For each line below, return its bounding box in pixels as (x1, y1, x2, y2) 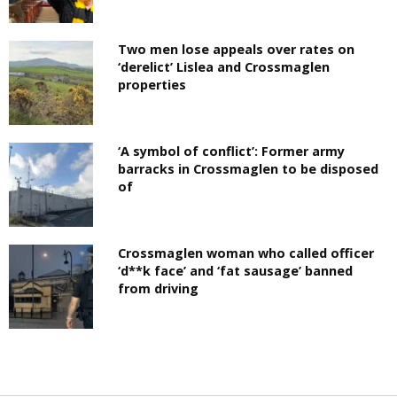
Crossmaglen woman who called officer (118, 245, 375, 262)
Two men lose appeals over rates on (118, 40, 355, 58)
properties (118, 75, 187, 93)
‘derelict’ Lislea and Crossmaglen (118, 58, 331, 75)
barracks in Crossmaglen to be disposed (118, 160, 379, 177)
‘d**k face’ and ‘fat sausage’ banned (118, 262, 354, 280)
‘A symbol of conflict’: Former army (118, 143, 346, 160)
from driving (118, 280, 199, 298)
